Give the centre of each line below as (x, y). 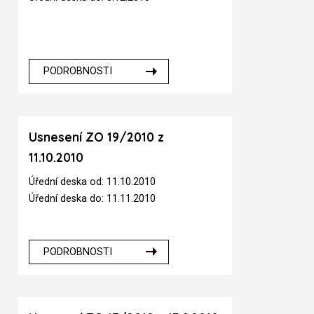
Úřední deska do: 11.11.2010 (93, 198)
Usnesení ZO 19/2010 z (97, 137)
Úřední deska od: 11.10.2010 (93, 182)
